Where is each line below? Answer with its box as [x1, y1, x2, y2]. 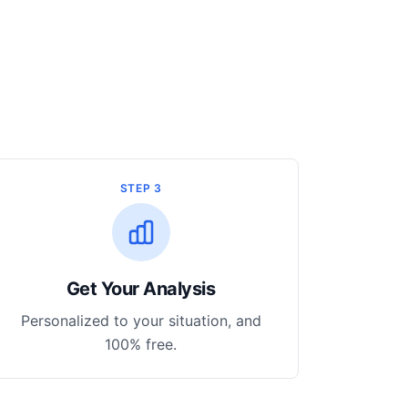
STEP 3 [119, 181, 162, 195]
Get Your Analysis [66, 278, 216, 300]
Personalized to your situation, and [20, 311, 261, 330]
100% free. [105, 335, 178, 353]
